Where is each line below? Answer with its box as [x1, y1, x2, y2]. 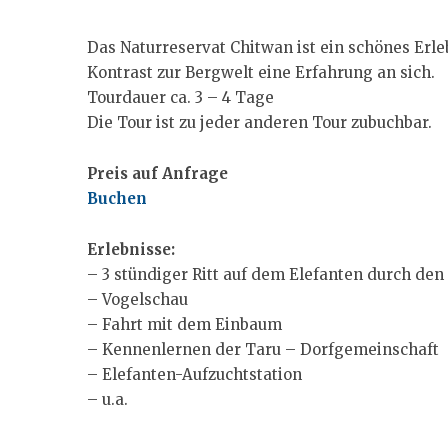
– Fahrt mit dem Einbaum [87, 315, 282, 334]
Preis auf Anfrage [87, 164, 228, 183]
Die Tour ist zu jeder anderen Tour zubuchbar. [87, 113, 432, 132]
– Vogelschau [87, 290, 188, 309]
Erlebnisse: [87, 240, 175, 259]
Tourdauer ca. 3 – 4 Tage [87, 88, 274, 107]
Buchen [87, 189, 147, 208]
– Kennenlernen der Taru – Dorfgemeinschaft [87, 340, 439, 359]
